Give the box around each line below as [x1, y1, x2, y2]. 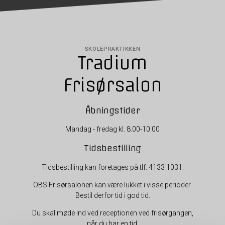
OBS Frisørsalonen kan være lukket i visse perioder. [33, 180, 192, 189]
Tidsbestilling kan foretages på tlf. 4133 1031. [41, 163, 184, 171]
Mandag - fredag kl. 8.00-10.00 [65, 125, 160, 134]
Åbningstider [85, 104, 140, 116]
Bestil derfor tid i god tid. [75, 191, 150, 199]
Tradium [77, 51, 148, 74]
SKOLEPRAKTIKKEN [84, 45, 141, 52]
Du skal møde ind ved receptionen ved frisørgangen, [32, 208, 193, 217]
